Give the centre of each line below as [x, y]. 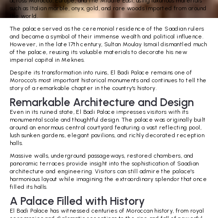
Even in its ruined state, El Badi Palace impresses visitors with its [99, 112]
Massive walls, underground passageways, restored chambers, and [102, 155]
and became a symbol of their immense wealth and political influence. [107, 36]
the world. [24, 16]
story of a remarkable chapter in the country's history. [83, 88]
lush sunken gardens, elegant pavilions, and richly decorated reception [107, 135]
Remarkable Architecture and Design [102, 102]
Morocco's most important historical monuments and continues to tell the [108, 80]
